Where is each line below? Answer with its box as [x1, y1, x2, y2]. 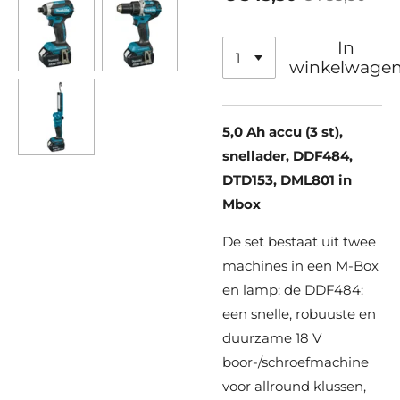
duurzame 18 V [222, 329, 321, 347]
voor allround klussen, [222, 378, 366, 396]
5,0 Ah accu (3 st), [222, 123, 343, 141]
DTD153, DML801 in [222, 171, 352, 189]
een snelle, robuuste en [222, 305, 376, 323]
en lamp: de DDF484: [222, 281, 363, 299]
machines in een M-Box [222, 257, 379, 275]
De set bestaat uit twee [222, 233, 376, 251]
